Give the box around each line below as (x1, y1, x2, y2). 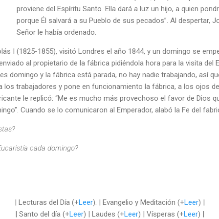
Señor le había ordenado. (17, 27, 96, 37)
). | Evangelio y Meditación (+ (92, 197, 184, 207)
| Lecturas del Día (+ (14, 197, 79, 207)
